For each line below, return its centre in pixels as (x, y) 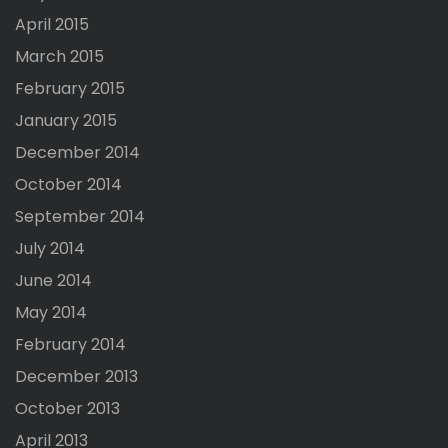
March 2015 (59, 57)
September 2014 (80, 217)
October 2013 (67, 409)
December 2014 (77, 153)
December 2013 (76, 377)
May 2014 (51, 313)
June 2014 (53, 281)
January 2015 (66, 121)
